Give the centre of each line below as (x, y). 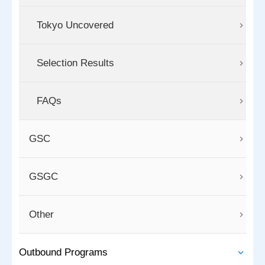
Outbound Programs (63, 253)
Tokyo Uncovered (75, 25)
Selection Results (75, 63)
